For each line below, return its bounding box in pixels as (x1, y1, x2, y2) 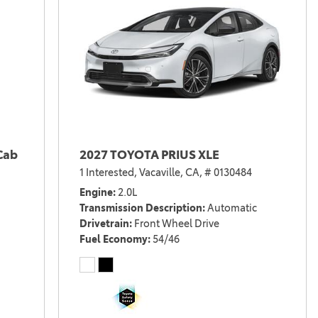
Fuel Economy (79, 233, 148, 246)
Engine (79, 186, 113, 199)
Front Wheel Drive (133, 217, 219, 231)
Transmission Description (79, 202, 202, 215)
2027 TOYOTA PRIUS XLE (79, 148, 219, 163)
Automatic (207, 202, 257, 215)
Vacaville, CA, (138, 166, 202, 180)
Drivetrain (79, 217, 129, 231)
